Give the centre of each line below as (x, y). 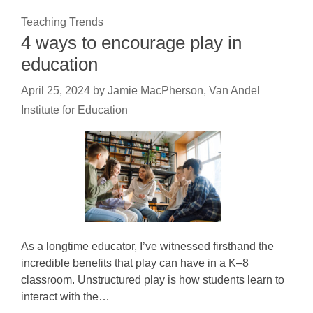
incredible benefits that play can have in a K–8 (135, 263)
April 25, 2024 (56, 90)
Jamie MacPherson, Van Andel (184, 90)
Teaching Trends (62, 22)
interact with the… (65, 297)
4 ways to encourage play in (131, 43)
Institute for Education (74, 110)
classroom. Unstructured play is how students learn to (153, 280)
